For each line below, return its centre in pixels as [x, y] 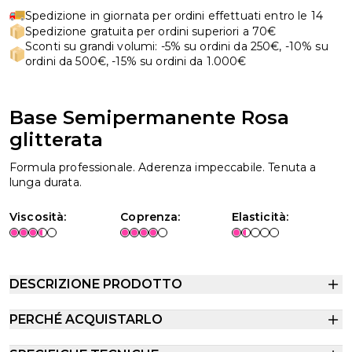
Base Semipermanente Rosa [149, 117]
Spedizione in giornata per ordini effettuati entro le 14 [174, 15]
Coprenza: [150, 217]
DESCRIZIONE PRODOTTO [96, 284]
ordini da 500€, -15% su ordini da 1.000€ [136, 61]
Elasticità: [260, 217]
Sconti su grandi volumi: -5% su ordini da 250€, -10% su [177, 46]
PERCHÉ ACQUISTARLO [86, 319]
